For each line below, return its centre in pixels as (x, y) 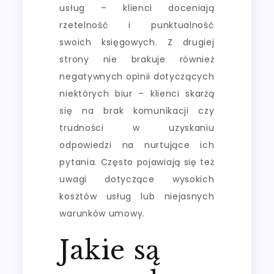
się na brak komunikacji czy (137, 111)
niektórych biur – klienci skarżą (137, 94)
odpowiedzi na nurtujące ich (137, 145)
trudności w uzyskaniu (137, 128)
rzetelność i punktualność (137, 25)
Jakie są (110, 250)
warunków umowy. (102, 213)
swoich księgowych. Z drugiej (137, 42)
